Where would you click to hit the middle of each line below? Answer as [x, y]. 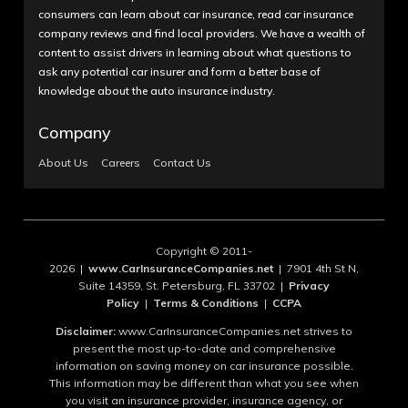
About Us [64, 163]
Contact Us [183, 163]
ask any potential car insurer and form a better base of [180, 72]
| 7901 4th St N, [316, 269]
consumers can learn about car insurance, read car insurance [196, 15]
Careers [121, 163]
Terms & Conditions [206, 303]
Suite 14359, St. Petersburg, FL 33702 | [184, 286]
